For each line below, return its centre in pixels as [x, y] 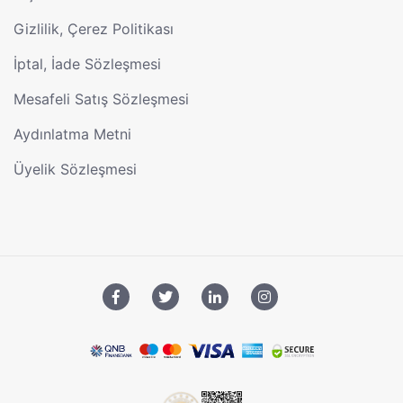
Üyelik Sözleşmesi [75, 170]
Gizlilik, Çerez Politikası [94, 29]
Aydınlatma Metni [72, 134]
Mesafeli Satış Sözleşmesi [101, 99]
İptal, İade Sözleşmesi [87, 64]
